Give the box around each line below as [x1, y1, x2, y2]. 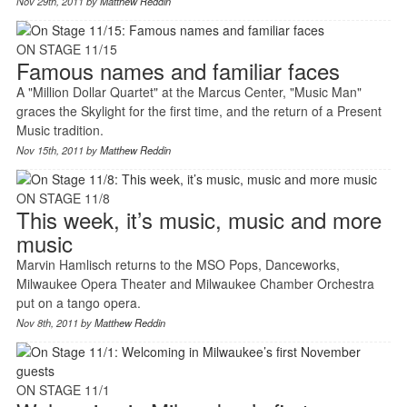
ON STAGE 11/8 [15, 188, 110, 207]
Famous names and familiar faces [15, 54, 340, 86]
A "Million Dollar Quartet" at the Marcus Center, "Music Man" [15, 82, 362, 101]
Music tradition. [15, 120, 104, 139]
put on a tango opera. [15, 293, 141, 312]
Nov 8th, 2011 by [15, 314, 94, 330]
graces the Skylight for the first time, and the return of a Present [15, 101, 382, 120]
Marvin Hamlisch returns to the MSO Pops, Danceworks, [15, 254, 340, 273]
